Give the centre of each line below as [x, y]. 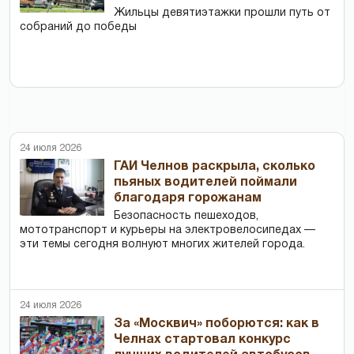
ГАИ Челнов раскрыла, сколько [215, 166]
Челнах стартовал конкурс [203, 339]
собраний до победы [78, 27]
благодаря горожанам [188, 198]
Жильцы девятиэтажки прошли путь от [222, 13]
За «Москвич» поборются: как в [217, 324]
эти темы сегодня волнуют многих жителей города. [162, 244]
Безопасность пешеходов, [186, 216]
